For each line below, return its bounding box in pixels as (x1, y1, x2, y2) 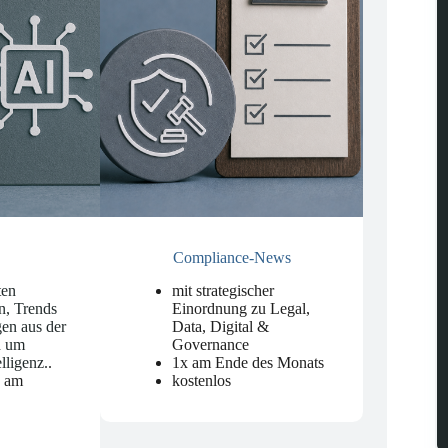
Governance (172, 336, 250, 354)
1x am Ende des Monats (172, 354, 325, 372)
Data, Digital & (172, 318, 270, 336)
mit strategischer (172, 282, 275, 300)
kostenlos (172, 372, 232, 390)
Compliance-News (172, 249, 291, 267)
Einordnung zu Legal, (172, 300, 311, 318)
